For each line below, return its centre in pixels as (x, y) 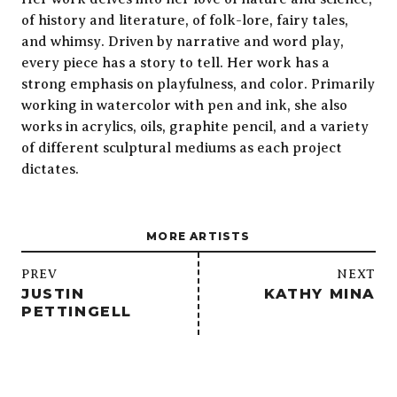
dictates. (50, 169)
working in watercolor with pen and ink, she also (184, 105)
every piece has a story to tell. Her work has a (175, 63)
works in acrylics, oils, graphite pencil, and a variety (195, 127)
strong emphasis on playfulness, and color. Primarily (198, 84)
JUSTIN (53, 294)
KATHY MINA (320, 294)
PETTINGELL (77, 311)
